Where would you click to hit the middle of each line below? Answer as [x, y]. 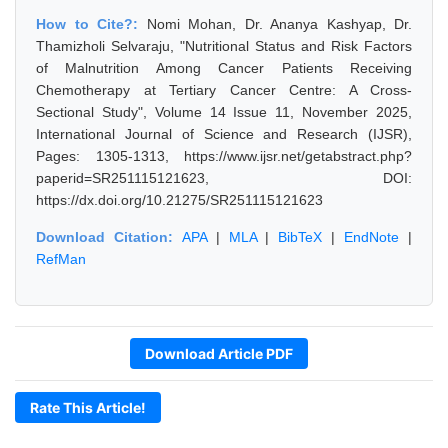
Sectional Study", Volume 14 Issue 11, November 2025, [224, 112]
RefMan [61, 259]
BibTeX [300, 237]
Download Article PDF [219, 353]
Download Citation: [109, 237]
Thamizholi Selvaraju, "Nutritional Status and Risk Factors [224, 46]
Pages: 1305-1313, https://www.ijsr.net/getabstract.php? [224, 156]
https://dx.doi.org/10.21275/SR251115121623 [179, 200]
